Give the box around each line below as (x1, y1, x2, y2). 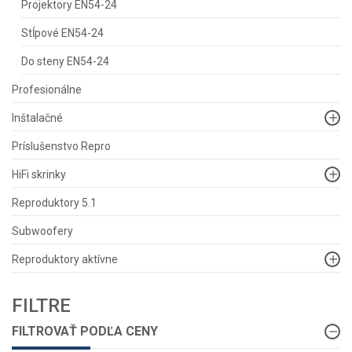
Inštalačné (12, 112, 63, 124)
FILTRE (12, 295, 71, 317)
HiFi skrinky (12, 168, 66, 181)
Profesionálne (12, 83, 82, 96)
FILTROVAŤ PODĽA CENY (12, 324, 158, 339)
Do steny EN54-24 (21, 55, 109, 68)
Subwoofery (12, 225, 73, 237)
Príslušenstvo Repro (12, 140, 111, 152)
